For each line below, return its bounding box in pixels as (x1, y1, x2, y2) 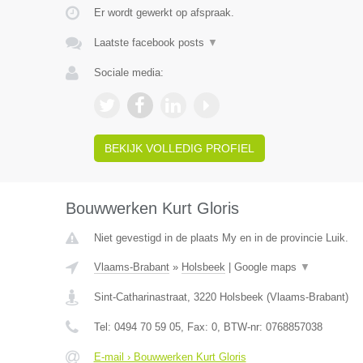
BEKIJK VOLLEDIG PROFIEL (104, 142, 254, 155)
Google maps (233, 261, 300, 273)
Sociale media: (93, 66, 164, 79)
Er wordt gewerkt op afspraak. (93, 6, 234, 19)
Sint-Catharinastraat (93, 291, 187, 303)
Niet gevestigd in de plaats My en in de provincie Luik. (93, 232, 348, 244)
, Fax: (180, 321, 211, 333)
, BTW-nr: (216, 321, 266, 333)
